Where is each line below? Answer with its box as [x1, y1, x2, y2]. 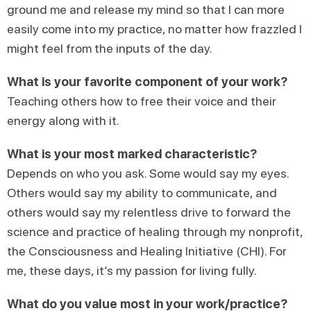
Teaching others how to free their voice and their [7, 93, 276, 108]
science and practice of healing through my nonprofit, [7, 224, 303, 239]
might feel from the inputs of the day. [7, 40, 212, 56]
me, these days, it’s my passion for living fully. [7, 262, 257, 278]
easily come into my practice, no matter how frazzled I [7, 21, 302, 36]
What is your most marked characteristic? [7, 146, 257, 161]
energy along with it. [7, 112, 119, 128]
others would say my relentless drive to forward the [7, 204, 291, 219]
